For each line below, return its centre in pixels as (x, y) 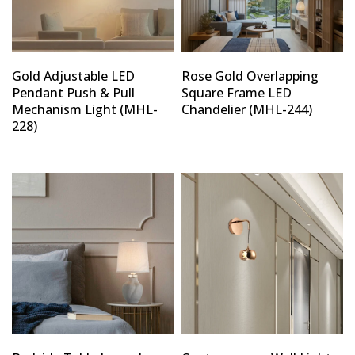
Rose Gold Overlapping (250, 76)
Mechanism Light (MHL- (85, 109)
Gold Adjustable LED (73, 76)
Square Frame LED (237, 92)
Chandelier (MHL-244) (247, 109)
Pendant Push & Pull (73, 92)
